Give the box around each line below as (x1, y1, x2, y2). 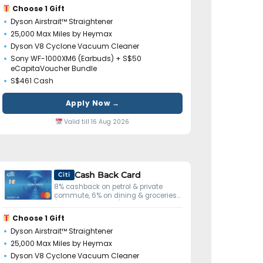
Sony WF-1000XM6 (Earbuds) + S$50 (11, 53, 141, 63)
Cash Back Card (75, 169, 141, 180)
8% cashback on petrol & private (54, 181, 163, 191)
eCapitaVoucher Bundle (11, 63, 97, 73)
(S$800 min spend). (54, 199, 123, 209)
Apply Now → (65, 97, 120, 108)
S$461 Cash (11, 75, 53, 86)
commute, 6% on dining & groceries (54, 190, 177, 200)
